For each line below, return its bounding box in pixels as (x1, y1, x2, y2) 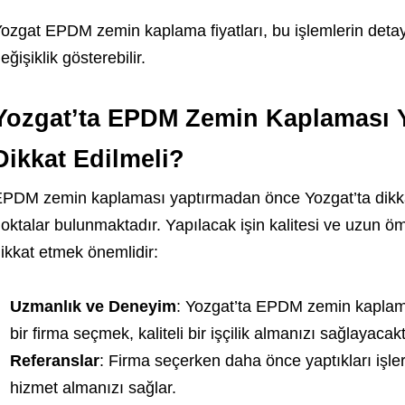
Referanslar (9, 352, 99, 370)
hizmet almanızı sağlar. (9, 379, 176, 397)
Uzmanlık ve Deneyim (9, 297, 176, 316)
